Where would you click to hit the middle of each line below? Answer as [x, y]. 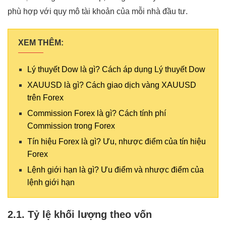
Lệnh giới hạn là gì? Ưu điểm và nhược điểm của [116, 169]
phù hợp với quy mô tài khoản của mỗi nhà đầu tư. [98, 11]
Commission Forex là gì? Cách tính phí [97, 113]
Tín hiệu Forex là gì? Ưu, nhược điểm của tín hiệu [117, 141]
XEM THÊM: [41, 42]
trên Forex [45, 97]
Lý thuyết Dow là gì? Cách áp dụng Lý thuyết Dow [116, 69]
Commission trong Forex [71, 126]
